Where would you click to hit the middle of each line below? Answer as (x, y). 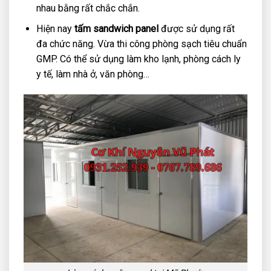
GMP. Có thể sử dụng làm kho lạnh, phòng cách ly (138, 59)
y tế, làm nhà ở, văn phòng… (93, 74)
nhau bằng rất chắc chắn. (88, 8)
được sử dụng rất (196, 29)
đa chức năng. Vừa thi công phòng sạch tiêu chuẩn (141, 44)
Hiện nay (55, 29)
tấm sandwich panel (116, 29)
